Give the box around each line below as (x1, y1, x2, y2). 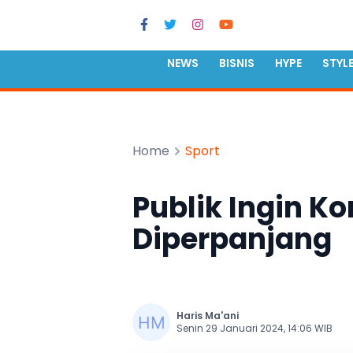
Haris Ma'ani (176, 309, 239, 322)
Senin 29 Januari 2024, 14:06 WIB (176, 321, 333, 335)
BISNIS (219, 55, 255, 72)
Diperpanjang (132, 219, 332, 259)
